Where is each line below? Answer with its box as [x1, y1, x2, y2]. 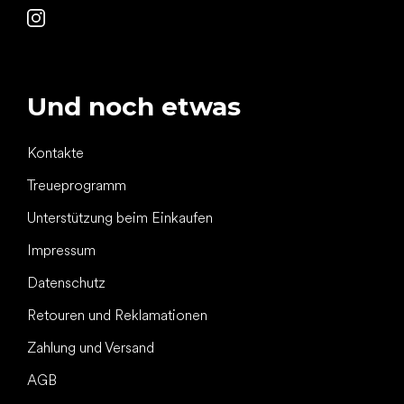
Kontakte [27, 143, 84, 161]
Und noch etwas [27, 90, 241, 122]
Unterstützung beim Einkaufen [27, 208, 213, 226]
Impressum [27, 241, 96, 259]
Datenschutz [27, 273, 106, 291]
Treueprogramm [27, 176, 126, 194]
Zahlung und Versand [27, 338, 154, 356]
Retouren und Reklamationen [27, 306, 207, 324]
